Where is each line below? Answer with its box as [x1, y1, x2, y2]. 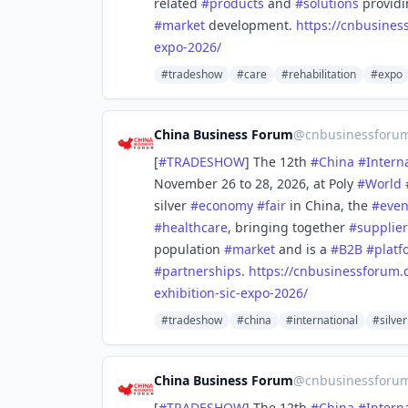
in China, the [286, 197, 372, 214]
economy [199, 197, 253, 214]
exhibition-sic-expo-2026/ [154, 284, 308, 301]
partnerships [162, 262, 241, 280]
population [154, 240, 224, 258]
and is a [275, 240, 331, 258]
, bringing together [228, 219, 349, 236]
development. [205, 16, 296, 34]
